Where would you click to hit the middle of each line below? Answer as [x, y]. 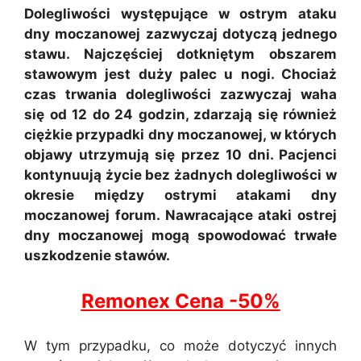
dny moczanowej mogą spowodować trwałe [180, 235]
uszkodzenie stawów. [99, 255]
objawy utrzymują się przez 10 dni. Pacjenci [180, 155]
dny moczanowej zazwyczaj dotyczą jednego [180, 34]
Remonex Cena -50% [180, 301]
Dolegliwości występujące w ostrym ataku [180, 14]
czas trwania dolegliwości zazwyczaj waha [180, 94]
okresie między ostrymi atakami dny [180, 195]
